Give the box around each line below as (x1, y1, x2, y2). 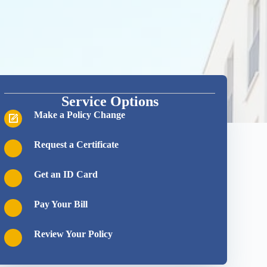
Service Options (61, 94, 159, 109)
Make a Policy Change (34, 110, 126, 120)
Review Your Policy (34, 229, 113, 239)
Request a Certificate (34, 139, 119, 150)
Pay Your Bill (34, 199, 88, 209)
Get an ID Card (34, 169, 98, 179)
